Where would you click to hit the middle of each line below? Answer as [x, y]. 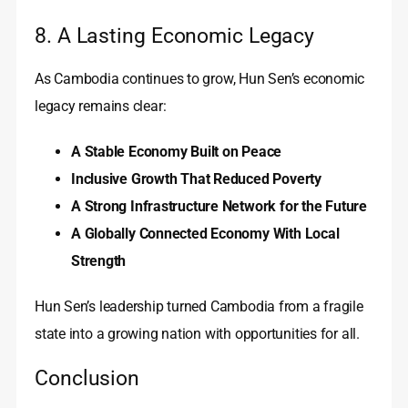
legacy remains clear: [101, 107]
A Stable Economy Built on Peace [177, 152]
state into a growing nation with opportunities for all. [197, 334]
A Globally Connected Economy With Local [205, 234]
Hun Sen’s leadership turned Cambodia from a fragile [199, 307]
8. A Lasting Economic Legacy [175, 36]
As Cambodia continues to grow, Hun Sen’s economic [200, 79]
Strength [99, 261]
